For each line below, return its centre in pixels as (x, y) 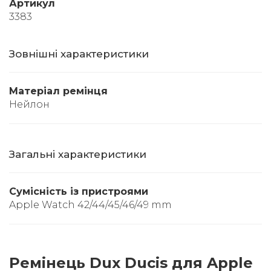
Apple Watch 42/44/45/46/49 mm (90, 205)
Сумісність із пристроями (79, 191)
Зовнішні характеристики (79, 54)
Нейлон (29, 104)
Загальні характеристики (78, 154)
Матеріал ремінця (58, 91)
